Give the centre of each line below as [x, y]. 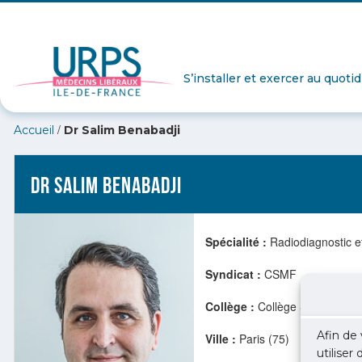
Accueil [34, 130]
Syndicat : [233, 274]
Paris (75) [263, 339]
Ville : [221, 339]
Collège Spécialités [305, 306]
